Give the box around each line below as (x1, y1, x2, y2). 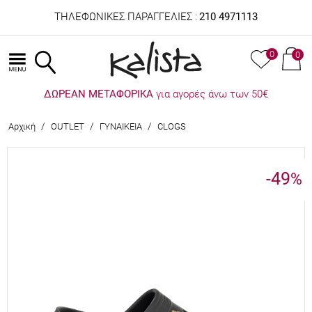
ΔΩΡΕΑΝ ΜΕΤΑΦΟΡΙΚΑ (44, 88, 153, 100)
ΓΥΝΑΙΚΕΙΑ (100, 121, 142, 132)
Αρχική (8, 121, 36, 132)
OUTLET (51, 121, 84, 132)
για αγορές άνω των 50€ (153, 88, 268, 100)
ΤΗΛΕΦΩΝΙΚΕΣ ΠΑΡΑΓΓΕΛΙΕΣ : (54, 10, 197, 23)
